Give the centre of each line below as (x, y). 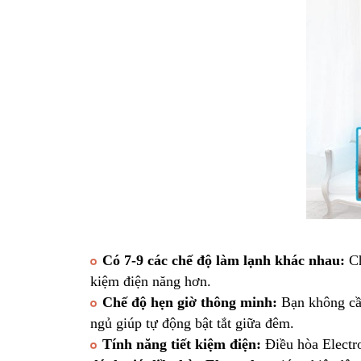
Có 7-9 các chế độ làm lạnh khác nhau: (224, 261)
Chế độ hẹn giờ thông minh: (190, 303)
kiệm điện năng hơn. (153, 282)
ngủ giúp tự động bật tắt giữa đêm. (194, 324)
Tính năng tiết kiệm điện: (182, 344)
